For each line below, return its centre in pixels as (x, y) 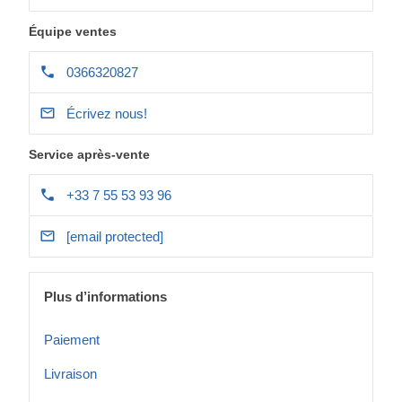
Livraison (70, 374)
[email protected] (115, 236)
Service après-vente (89, 154)
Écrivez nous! (107, 114)
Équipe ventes (73, 31)
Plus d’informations (105, 297)
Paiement (72, 340)
